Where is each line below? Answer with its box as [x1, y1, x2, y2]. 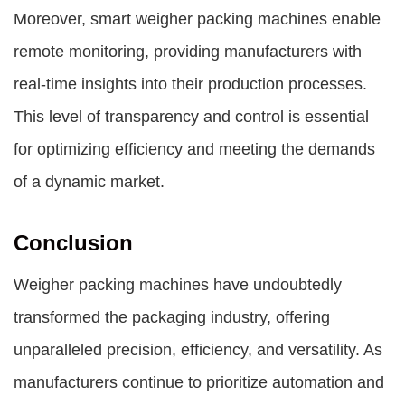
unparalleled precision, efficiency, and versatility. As [14, 341, 382, 359]
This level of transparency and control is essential [14, 108, 369, 126]
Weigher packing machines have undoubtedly [14, 276, 342, 294]
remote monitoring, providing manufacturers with [14, 42, 362, 61]
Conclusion [14, 231, 133, 255]
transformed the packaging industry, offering [14, 308, 330, 326]
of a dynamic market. [14, 173, 165, 191]
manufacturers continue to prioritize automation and [14, 373, 384, 391]
